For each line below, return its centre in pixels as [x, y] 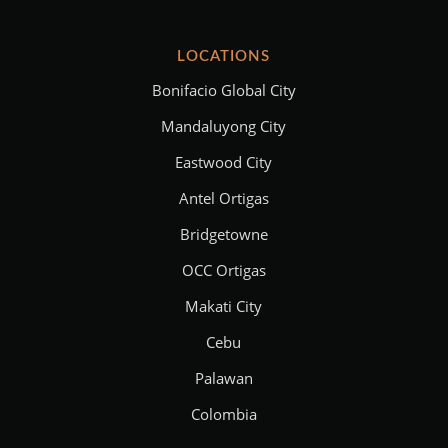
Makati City [224, 306]
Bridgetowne [223, 234]
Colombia [223, 414]
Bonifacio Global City [223, 90]
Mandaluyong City [224, 126]
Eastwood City [224, 162]
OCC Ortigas [223, 270]
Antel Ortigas [223, 198]
